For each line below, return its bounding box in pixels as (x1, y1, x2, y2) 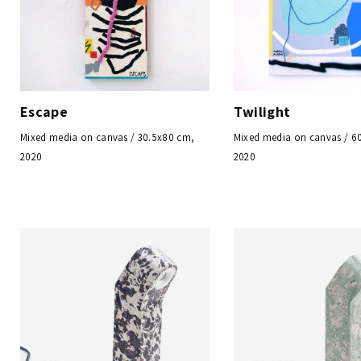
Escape (20, 102, 68, 121)
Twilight (233, 102, 291, 121)
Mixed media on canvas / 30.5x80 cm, (20, 130, 195, 144)
